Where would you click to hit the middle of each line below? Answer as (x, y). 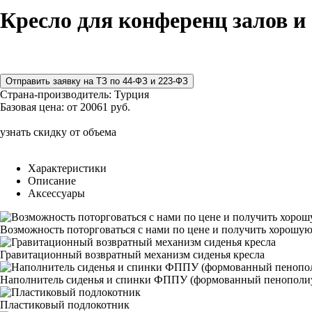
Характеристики (67, 168)
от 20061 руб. (99, 107)
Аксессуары (56, 193)
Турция (132, 94)
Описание (52, 180)
